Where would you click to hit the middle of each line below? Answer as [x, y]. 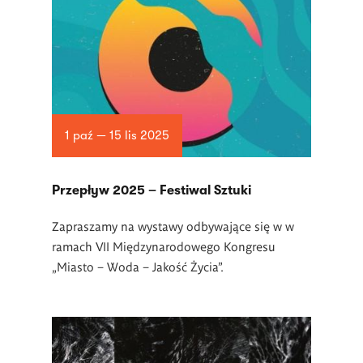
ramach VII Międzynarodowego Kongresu [164, 246]
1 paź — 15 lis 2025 [117, 136]
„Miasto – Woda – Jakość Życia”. [138, 266]
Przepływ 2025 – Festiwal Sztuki [152, 190]
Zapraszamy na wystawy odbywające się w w [173, 226]
